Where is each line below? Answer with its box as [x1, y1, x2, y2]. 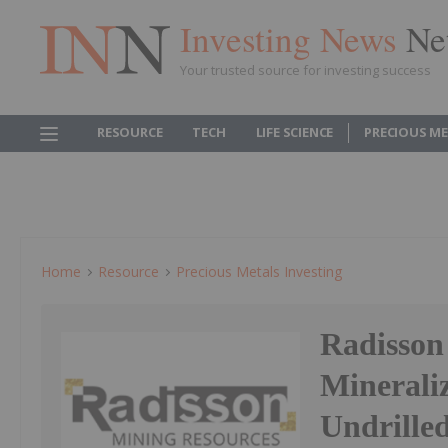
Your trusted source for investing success [180, 60, 431, 79]
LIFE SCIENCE [255, 123, 334, 141]
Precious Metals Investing [176, 262, 342, 281]
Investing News [180, 14, 406, 62]
